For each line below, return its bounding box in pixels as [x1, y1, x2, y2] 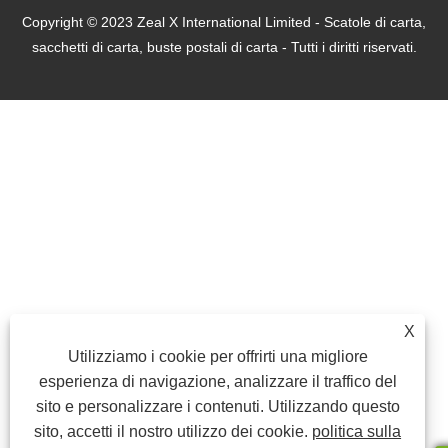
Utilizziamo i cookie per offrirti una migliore [67, 348, 368, 365]
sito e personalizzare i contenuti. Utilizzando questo [35, 398, 400, 415]
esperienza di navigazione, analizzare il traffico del [38, 373, 397, 390]
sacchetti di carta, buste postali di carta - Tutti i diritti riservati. [31, 38, 417, 55]
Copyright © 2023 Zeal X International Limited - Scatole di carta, [22, 13, 426, 30]
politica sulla [312, 423, 402, 440]
